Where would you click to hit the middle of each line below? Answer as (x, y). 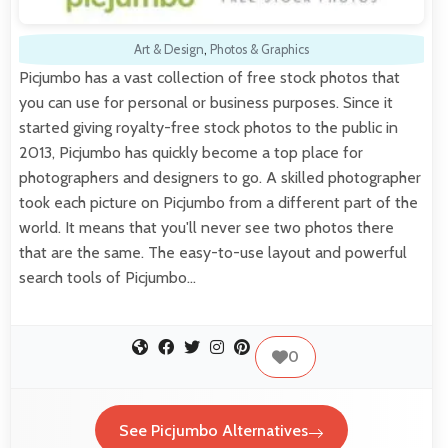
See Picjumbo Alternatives (213, 430)
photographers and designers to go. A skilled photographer (220, 178)
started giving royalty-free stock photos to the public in (208, 128)
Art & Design (169, 50)
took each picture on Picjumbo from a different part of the (218, 203)
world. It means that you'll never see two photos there (206, 228)
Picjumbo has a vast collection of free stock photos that (209, 78)
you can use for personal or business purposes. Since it (206, 103)
